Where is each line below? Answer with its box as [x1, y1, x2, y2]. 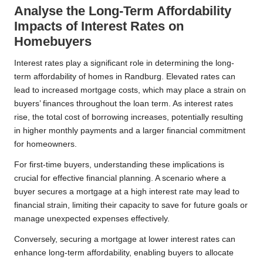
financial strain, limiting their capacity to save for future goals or [14, 201, 248, 210]
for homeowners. [14, 140, 77, 149]
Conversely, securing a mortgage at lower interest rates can [14, 235, 235, 244]
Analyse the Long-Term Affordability [14, 4, 231, 19]
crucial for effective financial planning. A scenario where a [14, 174, 226, 183]
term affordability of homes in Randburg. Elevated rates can [14, 72, 235, 82]
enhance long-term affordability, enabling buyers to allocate [14, 248, 234, 258]
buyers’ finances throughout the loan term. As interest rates [14, 99, 233, 109]
